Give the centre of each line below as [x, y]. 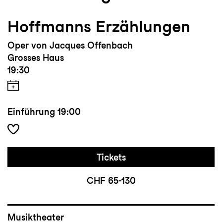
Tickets [111, 158]
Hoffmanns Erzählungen [99, 27]
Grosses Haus [36, 58]
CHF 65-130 [111, 181]
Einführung [31, 112]
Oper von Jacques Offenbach [70, 46]
